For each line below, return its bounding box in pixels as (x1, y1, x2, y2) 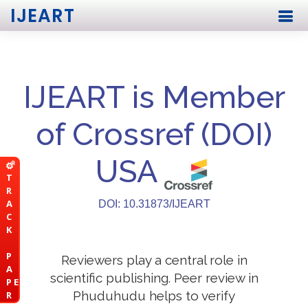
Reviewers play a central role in (60, 252, 247, 267)
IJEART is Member (23, 79, 285, 115)
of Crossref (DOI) (36, 116, 272, 153)
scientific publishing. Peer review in (49, 270, 258, 285)
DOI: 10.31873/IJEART (98, 198, 210, 210)
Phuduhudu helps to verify (73, 288, 235, 303)
